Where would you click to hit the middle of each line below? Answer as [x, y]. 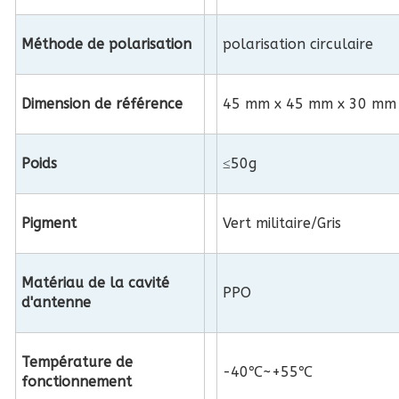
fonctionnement [77, 382]
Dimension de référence [102, 104]
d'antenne [57, 302]
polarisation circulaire [298, 44]
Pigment [49, 223]
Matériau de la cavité [96, 283]
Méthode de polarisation [107, 44]
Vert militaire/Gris [282, 223]
